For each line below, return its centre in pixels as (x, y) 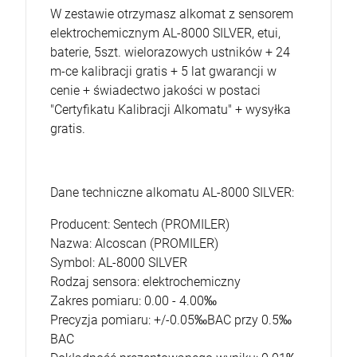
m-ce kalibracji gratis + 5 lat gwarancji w (163, 71)
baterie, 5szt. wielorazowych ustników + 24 (170, 52)
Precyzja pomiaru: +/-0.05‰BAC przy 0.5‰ (171, 320)
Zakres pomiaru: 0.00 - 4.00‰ (133, 301)
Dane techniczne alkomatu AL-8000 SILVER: (172, 192)
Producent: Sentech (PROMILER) (140, 224)
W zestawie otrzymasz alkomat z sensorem (172, 14)
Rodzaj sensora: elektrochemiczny (145, 282)
